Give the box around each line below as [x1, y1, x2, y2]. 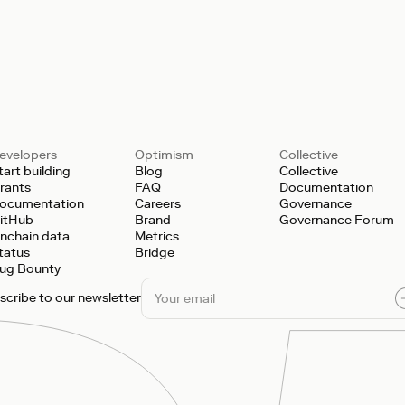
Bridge [135, 245, 174, 260]
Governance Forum [279, 212, 394, 228]
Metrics [135, 229, 179, 244]
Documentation [279, 180, 373, 195]
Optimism [135, 147, 193, 163]
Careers [135, 196, 181, 212]
